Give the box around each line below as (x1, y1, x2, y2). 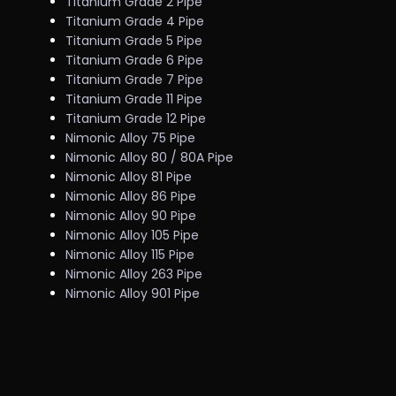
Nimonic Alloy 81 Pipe (65, 168, 193, 186)
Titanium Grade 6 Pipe (65, 51, 204, 69)
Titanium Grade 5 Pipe (65, 32, 203, 49)
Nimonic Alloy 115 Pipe (65, 246, 195, 263)
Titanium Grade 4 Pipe (65, 12, 205, 30)
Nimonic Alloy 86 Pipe (65, 187, 197, 205)
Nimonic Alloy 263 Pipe (65, 265, 203, 283)
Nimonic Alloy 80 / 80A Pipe (65, 148, 234, 166)
